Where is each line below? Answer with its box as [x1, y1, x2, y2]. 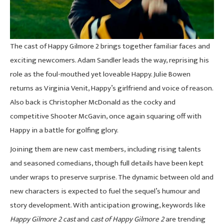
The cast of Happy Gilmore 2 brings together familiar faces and [10, 39, 210, 52]
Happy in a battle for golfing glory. [10, 123, 118, 136]
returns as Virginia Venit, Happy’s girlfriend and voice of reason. [10, 81, 213, 94]
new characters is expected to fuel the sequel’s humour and [10, 184, 200, 197]
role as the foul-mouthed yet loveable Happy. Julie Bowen [10, 67, 190, 80]
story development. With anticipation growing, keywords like [10, 198, 205, 211]
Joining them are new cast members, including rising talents [10, 142, 201, 155]
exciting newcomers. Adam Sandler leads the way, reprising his [10, 53, 209, 66]
